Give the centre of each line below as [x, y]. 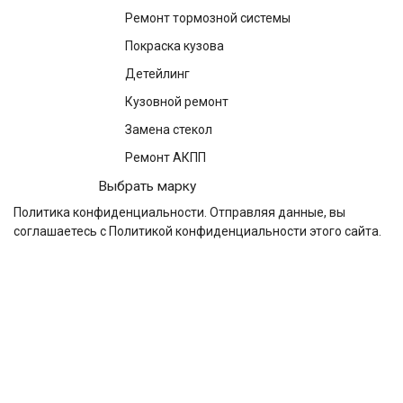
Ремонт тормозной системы [208, 18]
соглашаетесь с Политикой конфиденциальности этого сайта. [197, 232]
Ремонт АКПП [166, 158]
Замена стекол [169, 130]
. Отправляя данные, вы [275, 213]
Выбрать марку [147, 187]
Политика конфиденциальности [109, 213]
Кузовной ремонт [177, 102]
